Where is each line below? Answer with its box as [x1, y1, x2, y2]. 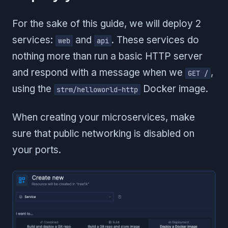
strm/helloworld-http [56, 85, 138, 95]
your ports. [12, 144, 61, 156]
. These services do [111, 34, 199, 46]
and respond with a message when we [12, 67, 185, 79]
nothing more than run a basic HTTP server [12, 50, 203, 63]
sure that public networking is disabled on [12, 128, 194, 140]
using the [12, 83, 54, 95]
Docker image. [140, 83, 208, 95]
